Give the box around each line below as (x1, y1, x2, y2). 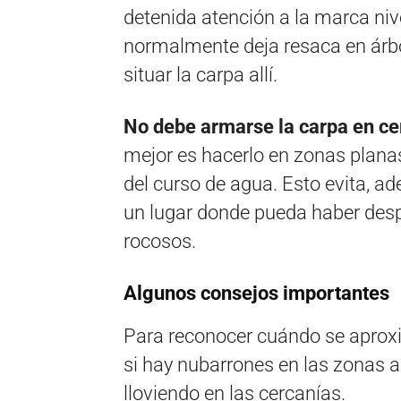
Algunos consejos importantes (124, 282, 389, 304)
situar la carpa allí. (124, 64, 277, 86)
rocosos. (124, 230, 196, 252)
